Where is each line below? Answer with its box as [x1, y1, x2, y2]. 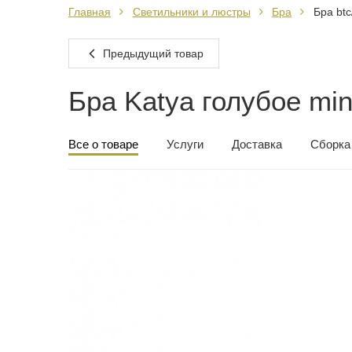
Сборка [310, 137, 350, 151]
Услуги [167, 137, 203, 151]
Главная [68, 5, 111, 18]
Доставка [232, 137, 282, 151]
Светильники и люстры [132, 5, 251, 18]
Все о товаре [68, 137, 138, 151]
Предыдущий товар [99, 47, 203, 60]
